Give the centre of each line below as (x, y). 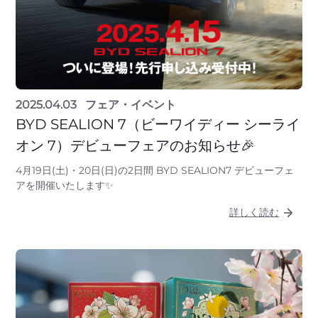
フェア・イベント (131, 104)
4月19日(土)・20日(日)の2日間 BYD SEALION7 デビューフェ (155, 170)
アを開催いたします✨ (65, 185)
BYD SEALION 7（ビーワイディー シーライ (158, 124)
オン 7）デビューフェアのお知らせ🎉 (135, 145)
